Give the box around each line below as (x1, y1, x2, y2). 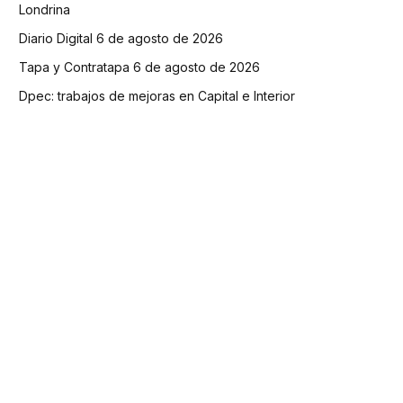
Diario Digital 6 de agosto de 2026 (19, 31, 223, 47)
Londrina (19, 2, 70, 18)
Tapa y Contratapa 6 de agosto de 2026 (19, 59, 260, 76)
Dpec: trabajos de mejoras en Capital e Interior (19, 88, 295, 104)
